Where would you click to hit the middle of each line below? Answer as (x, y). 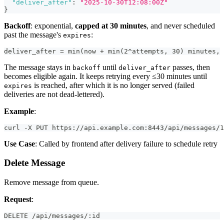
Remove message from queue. (51, 182)
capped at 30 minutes (111, 25)
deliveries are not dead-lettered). (54, 94)
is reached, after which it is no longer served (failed (113, 85)
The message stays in (38, 67)
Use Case (19, 143)
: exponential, (53, 25)
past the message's (33, 34)
